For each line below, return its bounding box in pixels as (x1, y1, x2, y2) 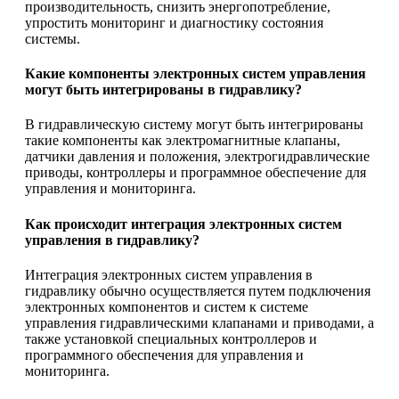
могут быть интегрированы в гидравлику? (25, 82, 302, 98)
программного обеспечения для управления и (25, 346, 304, 362)
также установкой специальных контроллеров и (25, 330, 317, 346)
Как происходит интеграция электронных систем (25, 216, 342, 232)
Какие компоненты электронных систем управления (25, 66, 366, 82)
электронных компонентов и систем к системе (25, 298, 308, 314)
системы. (25, 30, 80, 46)
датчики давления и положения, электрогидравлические (25, 149, 370, 165)
